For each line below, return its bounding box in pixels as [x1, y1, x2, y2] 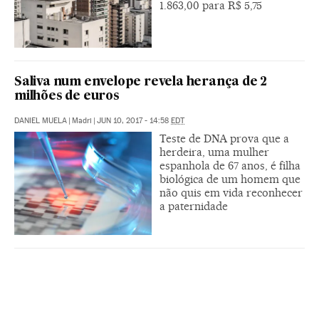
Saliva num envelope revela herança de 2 [14, 76, 268, 88]
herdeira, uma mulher [159, 145, 269, 159]
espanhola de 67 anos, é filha [159, 159, 300, 172]
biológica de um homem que [159, 172, 300, 186]
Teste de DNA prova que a [159, 132, 289, 145]
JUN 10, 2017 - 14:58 [97, 116, 171, 125]
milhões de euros [14, 90, 120, 103]
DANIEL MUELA [14, 116, 67, 125]
